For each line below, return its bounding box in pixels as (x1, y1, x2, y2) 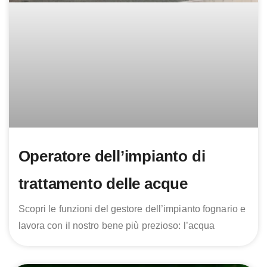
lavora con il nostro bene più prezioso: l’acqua (18, 220, 215, 231)
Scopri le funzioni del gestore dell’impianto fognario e (18, 203, 246, 214)
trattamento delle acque (18, 174, 188, 193)
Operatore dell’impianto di (18, 147, 206, 165)
